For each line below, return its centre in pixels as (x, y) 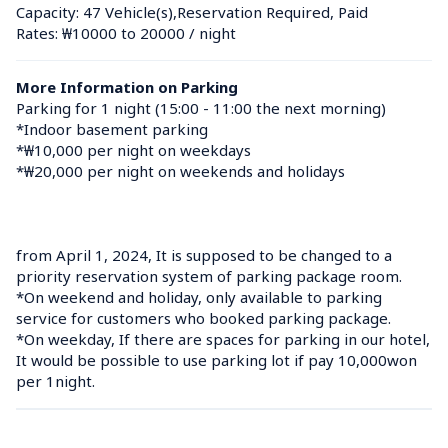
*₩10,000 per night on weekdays (133, 149)
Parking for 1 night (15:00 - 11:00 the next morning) (201, 107)
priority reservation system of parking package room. (209, 275)
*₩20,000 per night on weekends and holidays (180, 170)
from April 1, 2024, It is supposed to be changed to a (204, 254)
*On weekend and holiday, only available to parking (199, 296)
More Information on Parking (127, 86)
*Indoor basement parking (112, 128)
